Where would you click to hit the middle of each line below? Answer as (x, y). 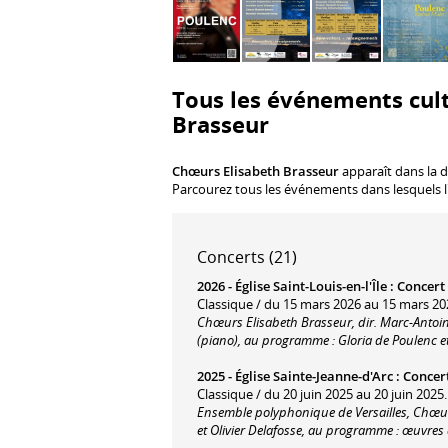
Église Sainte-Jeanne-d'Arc (314, 375)
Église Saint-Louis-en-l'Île (311, 285)
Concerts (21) (247, 256)
